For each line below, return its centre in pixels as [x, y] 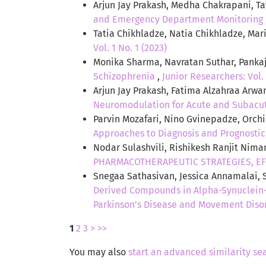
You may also [99, 252]
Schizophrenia [125, 76]
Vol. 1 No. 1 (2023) [130, 47]
